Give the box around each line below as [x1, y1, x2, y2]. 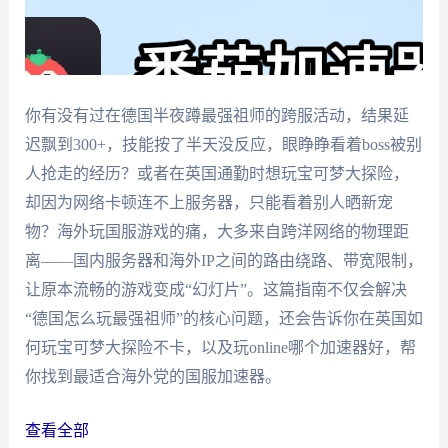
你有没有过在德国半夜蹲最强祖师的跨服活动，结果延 [24, 106, 409, 124]
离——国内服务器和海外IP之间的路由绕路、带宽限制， [24, 251, 423, 269]
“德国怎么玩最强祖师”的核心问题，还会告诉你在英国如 [24, 309, 423, 327]
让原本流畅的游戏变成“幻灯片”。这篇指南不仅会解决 [24, 280, 407, 298]
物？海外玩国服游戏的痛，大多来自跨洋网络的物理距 [24, 222, 409, 240]
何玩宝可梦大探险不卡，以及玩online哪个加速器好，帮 [24, 338, 416, 356]
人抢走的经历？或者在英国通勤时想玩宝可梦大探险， [24, 164, 409, 182]
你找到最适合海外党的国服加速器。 [24, 367, 281, 385]
